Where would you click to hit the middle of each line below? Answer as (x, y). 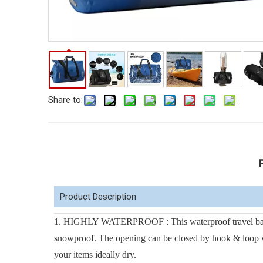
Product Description (98, 197)
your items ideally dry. (95, 254)
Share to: (65, 100)
